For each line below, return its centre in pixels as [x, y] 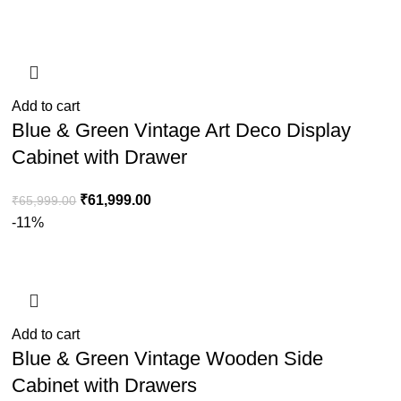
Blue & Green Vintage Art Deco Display [182, 131]
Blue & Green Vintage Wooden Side [168, 359]
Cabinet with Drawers [105, 386]
